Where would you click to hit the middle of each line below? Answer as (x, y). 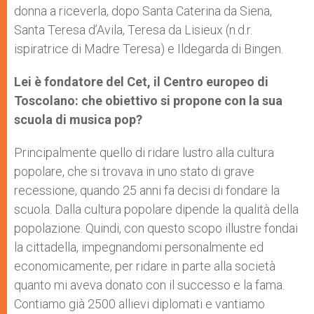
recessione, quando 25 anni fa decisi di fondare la (147, 191)
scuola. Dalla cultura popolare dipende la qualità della (156, 210)
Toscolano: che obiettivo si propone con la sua (148, 101)
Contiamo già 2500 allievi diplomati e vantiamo (139, 304)
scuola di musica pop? (78, 120)
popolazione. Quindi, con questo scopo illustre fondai (156, 228)
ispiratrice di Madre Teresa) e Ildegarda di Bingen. (149, 49)
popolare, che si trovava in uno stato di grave (134, 172)
